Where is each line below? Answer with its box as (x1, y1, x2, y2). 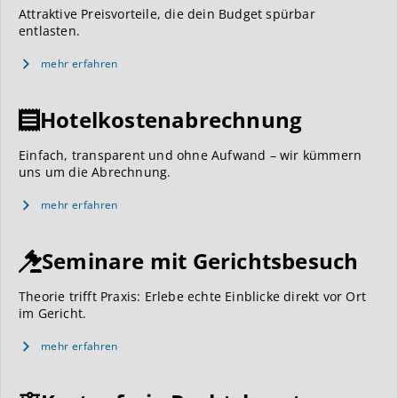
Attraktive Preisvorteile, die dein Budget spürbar (19, 5, 315, 23)
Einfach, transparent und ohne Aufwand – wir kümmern (19, 147, 362, 164)
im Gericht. (19, 305, 87, 322)
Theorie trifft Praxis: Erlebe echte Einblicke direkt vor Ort (19, 288, 367, 306)
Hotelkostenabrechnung (40, 105, 303, 135)
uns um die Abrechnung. (19, 163, 171, 181)
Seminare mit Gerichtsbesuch (42, 246, 359, 276)
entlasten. (19, 22, 80, 40)
